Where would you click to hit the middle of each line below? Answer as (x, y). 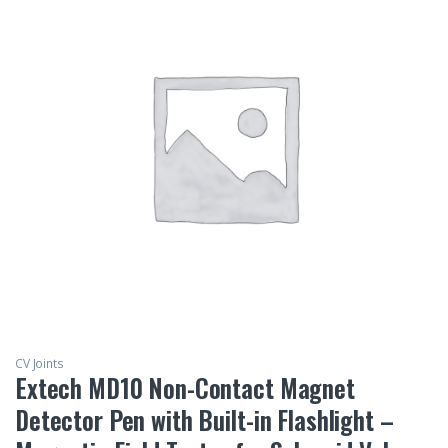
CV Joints (39, 364)
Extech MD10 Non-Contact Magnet (185, 388)
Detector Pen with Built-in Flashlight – (204, 420)
